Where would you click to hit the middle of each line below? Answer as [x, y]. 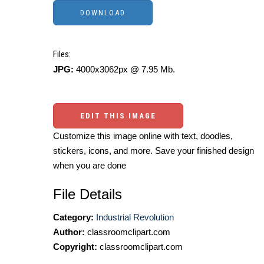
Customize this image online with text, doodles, [143, 136]
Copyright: [75, 247]
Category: [73, 217]
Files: [62, 55]
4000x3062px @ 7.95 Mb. [124, 70]
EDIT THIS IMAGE [118, 116]
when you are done [90, 166]
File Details [88, 194]
